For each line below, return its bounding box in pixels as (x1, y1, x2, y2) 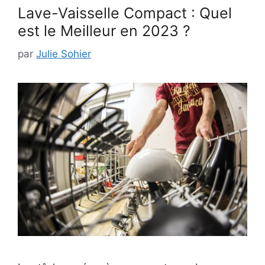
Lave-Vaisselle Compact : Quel (18, 4, 232, 22)
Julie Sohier (36, 47, 91, 60)
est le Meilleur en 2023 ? (18, 22, 190, 40)
